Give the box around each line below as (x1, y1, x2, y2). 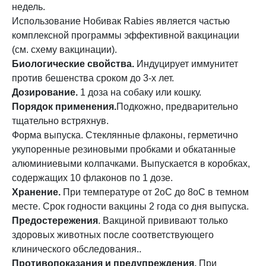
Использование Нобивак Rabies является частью (12, 16, 230, 26)
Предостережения (12, 216, 98, 226)
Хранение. (12, 187, 61, 197)
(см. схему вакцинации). (12, 45, 117, 55)
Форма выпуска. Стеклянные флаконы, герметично (12, 130, 238, 140)
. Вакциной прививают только (98, 216, 228, 226)
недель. (12, 2, 45, 12)
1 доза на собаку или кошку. (78, 87, 201, 97)
